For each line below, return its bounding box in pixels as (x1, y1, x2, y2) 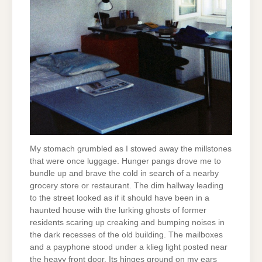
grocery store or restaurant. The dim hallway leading (30, 181, 223, 190)
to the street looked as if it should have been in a (30, 193, 209, 202)
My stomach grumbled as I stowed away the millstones (30, 144, 232, 153)
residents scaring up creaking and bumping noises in (30, 218, 225, 227)
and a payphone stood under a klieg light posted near (30, 242, 227, 251)
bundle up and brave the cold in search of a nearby (30, 168, 219, 178)
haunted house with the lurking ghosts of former (30, 205, 206, 215)
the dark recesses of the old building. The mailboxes (30, 230, 223, 239)
